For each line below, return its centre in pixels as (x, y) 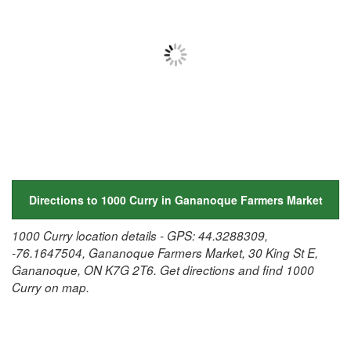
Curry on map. (51, 287)
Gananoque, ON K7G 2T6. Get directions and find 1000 (163, 270)
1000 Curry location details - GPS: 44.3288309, (140, 235)
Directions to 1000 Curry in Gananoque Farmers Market (175, 199)
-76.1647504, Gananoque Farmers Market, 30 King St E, (165, 252)
